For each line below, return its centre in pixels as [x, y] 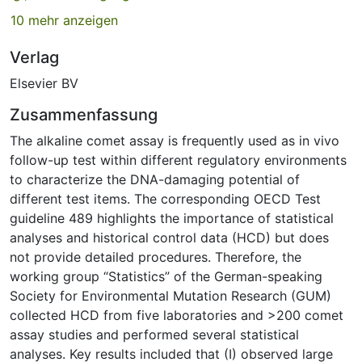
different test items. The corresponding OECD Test [165, 199]
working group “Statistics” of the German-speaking [166, 277]
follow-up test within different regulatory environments [178, 160]
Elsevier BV [44, 84]
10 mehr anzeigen [64, 21]
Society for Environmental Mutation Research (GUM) [170, 296]
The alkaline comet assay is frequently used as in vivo [175, 141]
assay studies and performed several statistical [154, 335]
